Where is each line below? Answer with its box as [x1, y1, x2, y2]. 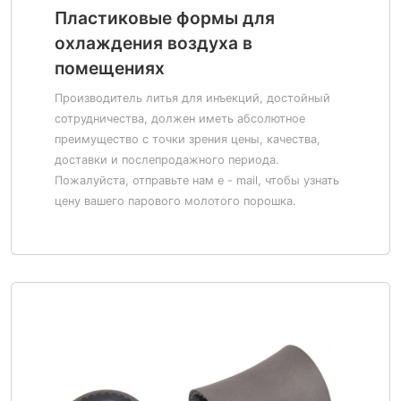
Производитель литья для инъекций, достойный [55, 91, 330, 105]
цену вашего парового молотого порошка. [55, 194, 296, 208]
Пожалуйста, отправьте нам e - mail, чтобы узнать [55, 174, 339, 187]
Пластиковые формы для [55, 7, 275, 29]
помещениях [55, 57, 165, 79]
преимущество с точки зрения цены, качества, [55, 132, 320, 146]
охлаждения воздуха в [55, 32, 252, 54]
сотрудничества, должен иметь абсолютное [55, 112, 305, 125]
